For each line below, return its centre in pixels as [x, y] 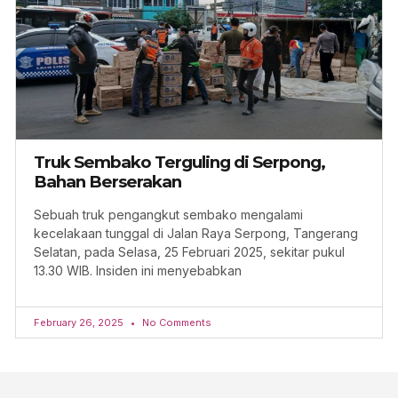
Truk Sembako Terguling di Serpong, [179, 162]
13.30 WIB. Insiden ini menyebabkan [138, 270]
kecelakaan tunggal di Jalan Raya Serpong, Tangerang [196, 233]
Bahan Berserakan [107, 181]
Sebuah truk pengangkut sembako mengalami [168, 214]
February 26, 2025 [80, 322]
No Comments [175, 322]
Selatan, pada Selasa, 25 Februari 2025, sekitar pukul [189, 251]
